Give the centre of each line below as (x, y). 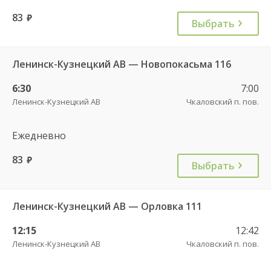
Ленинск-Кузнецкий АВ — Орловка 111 (107, 206)
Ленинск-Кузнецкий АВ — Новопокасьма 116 (122, 64)
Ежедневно (39, 135)
